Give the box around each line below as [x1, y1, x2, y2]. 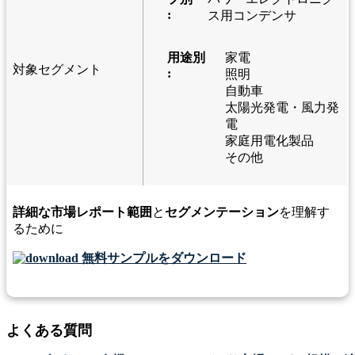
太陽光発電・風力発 [224, 101, 339, 114]
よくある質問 [6, 323, 92, 338]
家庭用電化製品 [224, 134, 314, 147]
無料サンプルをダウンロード [78, 251, 246, 265]
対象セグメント [13, 63, 101, 76]
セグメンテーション [165, 205, 279, 219]
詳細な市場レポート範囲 [13, 205, 152, 219]
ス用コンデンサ [207, 9, 296, 22]
